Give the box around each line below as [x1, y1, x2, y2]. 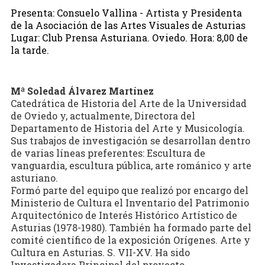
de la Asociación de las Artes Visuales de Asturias [10, 18, 245, 31]
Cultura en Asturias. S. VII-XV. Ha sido [10, 245, 190, 258]
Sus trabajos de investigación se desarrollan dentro [10, 134, 250, 147]
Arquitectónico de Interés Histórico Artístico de [10, 208, 237, 221]
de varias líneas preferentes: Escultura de [10, 146, 205, 159]
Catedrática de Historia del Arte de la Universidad [10, 96, 247, 109]
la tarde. [10, 43, 49, 56]
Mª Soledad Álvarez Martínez [10, 84, 154, 97]
